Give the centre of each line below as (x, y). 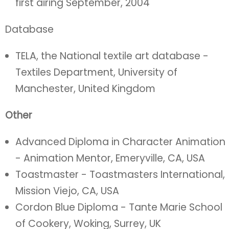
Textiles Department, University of (96, 72)
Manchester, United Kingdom (85, 89)
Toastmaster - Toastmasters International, (120, 175)
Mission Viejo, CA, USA (67, 191)
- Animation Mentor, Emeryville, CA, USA (110, 158)
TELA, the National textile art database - (112, 56)
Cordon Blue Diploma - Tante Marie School (119, 207)
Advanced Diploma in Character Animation (120, 142)
